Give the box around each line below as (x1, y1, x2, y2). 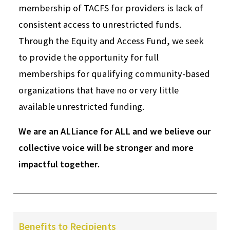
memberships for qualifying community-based (18, 68, 210, 80)
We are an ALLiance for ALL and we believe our (18, 125, 211, 138)
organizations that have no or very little (18, 84, 179, 97)
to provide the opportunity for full (18, 51, 159, 64)
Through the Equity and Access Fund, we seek (18, 35, 204, 47)
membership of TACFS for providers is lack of (18, 2, 203, 14)
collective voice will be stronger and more (18, 142, 194, 154)
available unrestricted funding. (18, 101, 146, 113)
